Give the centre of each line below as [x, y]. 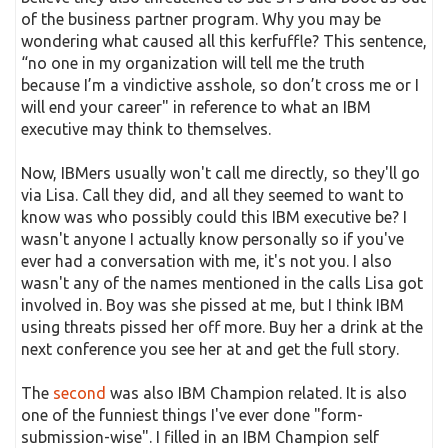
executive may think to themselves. [146, 129]
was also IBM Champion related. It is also [256, 393]
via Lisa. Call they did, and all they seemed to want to [212, 195]
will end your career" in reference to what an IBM [196, 107]
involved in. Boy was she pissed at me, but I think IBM [212, 305]
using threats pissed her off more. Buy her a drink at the [222, 327]
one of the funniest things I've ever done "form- [192, 415]
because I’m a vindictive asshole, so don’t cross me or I [220, 85]
